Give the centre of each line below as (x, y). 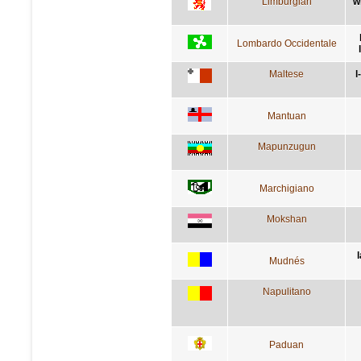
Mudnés (286, 261)
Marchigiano (286, 188)
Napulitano (286, 291)
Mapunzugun (286, 146)
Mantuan (286, 116)
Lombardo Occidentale (286, 43)
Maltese (286, 74)
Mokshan (286, 219)
